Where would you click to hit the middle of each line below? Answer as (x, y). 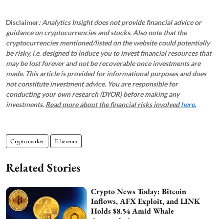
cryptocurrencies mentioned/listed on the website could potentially (108, 43)
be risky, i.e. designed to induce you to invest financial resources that (109, 53)
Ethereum (66, 141)
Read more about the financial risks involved (113, 104)
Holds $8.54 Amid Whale (133, 211)
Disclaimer (22, 22)
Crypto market (27, 141)
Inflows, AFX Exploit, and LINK (146, 201)
